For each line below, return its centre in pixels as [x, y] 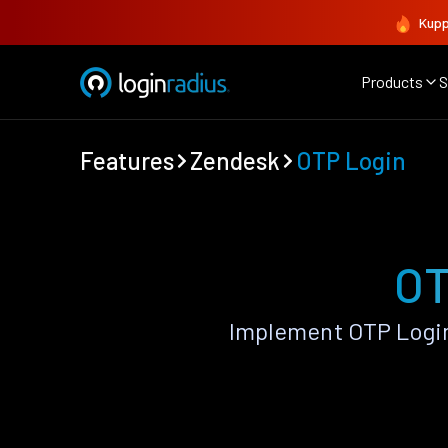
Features [127, 160]
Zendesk [235, 160]
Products [392, 81]
